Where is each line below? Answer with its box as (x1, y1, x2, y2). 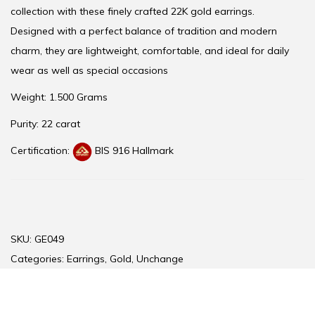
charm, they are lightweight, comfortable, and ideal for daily (11, 44, 289, 58)
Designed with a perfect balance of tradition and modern (11, 25, 277, 38)
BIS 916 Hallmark (92, 144, 176, 157)
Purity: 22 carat (11, 117, 80, 131)
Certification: (11, 144, 72, 157)
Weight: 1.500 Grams (11, 91, 108, 104)
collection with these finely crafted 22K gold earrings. (11, 5, 255, 18)
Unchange (136, 252, 184, 265)
